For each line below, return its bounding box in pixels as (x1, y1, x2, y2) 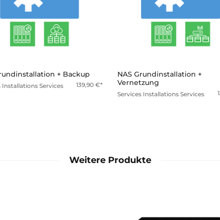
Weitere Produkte (69, 154, 151, 165)
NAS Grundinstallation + (117, 69, 202, 79)
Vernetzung (117, 78, 159, 87)
